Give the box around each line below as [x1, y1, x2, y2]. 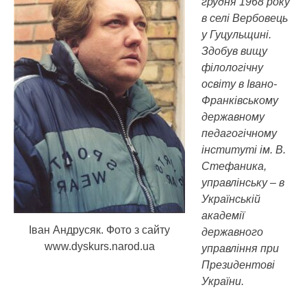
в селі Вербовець [201, 12, 288, 24]
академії [201, 210, 245, 221]
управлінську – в [201, 177, 284, 188]
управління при [201, 243, 279, 254]
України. [201, 275, 244, 287]
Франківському [201, 95, 278, 106]
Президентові [201, 259, 275, 271]
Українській [201, 193, 260, 205]
